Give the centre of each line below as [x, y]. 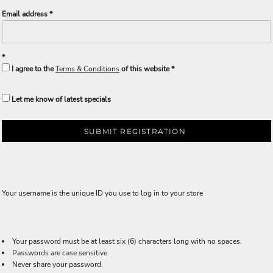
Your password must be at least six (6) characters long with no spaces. [127, 241]
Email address [25, 14]
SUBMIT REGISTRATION [135, 132]
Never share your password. [58, 264]
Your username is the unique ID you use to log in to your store [102, 193]
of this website [144, 69]
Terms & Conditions [87, 69]
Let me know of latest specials [61, 99]
